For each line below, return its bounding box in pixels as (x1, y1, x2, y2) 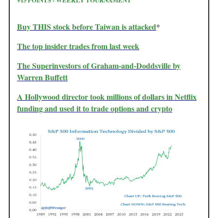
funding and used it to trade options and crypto (17, 102, 172, 114)
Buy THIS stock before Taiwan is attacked (17, 20, 156, 32)
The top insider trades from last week (17, 40, 139, 52)
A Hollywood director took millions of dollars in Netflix (17, 91, 197, 102)
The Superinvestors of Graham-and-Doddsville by (17, 59, 181, 71)
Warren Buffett (17, 71, 68, 83)
